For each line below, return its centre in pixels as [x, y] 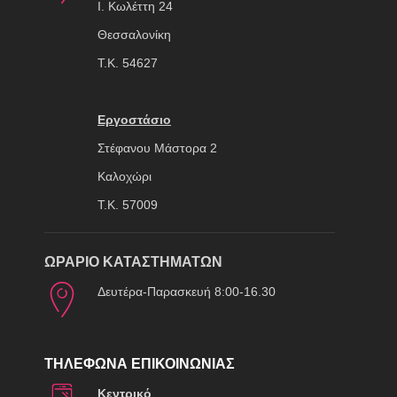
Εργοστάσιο [134, 119]
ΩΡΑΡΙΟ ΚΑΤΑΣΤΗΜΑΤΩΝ [133, 261]
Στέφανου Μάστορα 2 [157, 148]
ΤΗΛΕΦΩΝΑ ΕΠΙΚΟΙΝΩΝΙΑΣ [140, 363]
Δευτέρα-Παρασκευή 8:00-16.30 [187, 291]
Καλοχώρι [125, 176]
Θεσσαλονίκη [134, 34]
